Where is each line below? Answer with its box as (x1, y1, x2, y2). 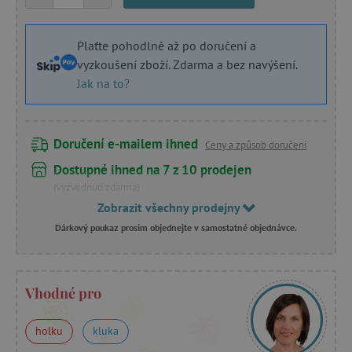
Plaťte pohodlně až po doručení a (77, 37, 256, 53)
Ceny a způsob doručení (205, 137, 307, 152)
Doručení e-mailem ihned (53, 134, 199, 152)
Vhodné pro (25, 283, 101, 302)
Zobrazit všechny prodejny (97, 199, 243, 215)
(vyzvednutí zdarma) (53, 180, 141, 194)
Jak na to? (77, 75, 130, 91)
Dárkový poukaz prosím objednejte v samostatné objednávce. (55, 221, 297, 233)
